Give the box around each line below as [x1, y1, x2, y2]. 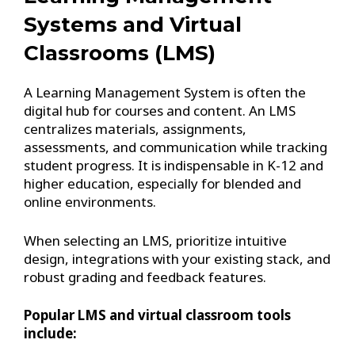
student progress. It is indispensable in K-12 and [24, 156, 323, 175]
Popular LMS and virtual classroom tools [24, 306, 291, 325]
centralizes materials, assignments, [24, 120, 246, 139]
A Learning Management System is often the [24, 83, 306, 102]
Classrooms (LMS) [24, 40, 216, 67]
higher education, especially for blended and [24, 174, 301, 193]
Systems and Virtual [24, 12, 242, 38]
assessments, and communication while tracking [24, 138, 327, 157]
